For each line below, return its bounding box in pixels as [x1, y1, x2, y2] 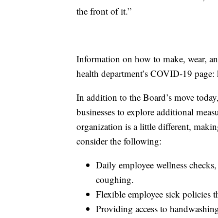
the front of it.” [76, 5, 131, 18]
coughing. [96, 173, 134, 186]
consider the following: [76, 135, 162, 147]
